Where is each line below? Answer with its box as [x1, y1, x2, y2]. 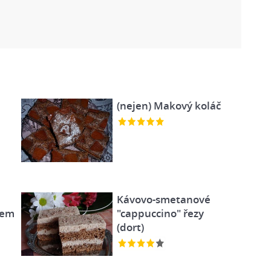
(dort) [116, 220, 144, 234]
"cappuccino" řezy [116, 206, 204, 220]
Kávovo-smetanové [116, 192, 211, 206]
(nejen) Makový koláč [116, 99, 221, 113]
